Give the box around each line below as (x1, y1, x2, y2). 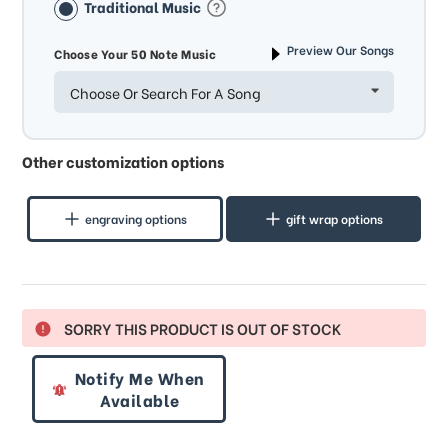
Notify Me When (74, 365, 205, 389)
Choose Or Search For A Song (70, 81, 262, 103)
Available (100, 387, 180, 411)
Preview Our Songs (286, 41, 394, 59)
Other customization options (22, 150, 225, 173)
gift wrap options (286, 210, 384, 228)
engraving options (85, 210, 188, 228)
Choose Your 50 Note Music (54, 45, 217, 63)
